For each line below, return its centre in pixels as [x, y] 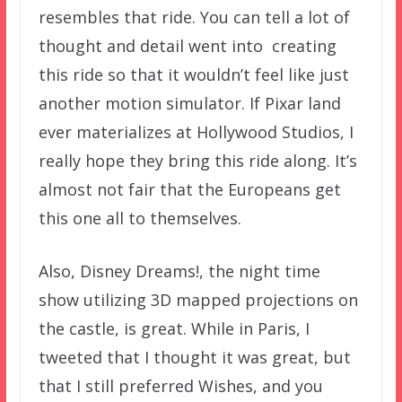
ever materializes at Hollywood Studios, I [196, 131]
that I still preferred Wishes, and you [180, 385]
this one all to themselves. [140, 218]
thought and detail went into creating [187, 45]
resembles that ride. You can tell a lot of [194, 17]
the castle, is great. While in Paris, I [174, 328]
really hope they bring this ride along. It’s [197, 160]
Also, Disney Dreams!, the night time [179, 271]
